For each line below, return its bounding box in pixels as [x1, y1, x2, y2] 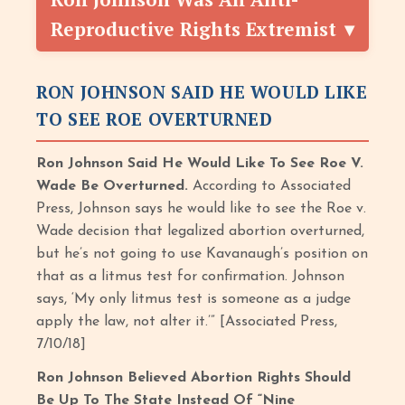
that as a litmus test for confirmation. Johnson [36, 269, 345, 284]
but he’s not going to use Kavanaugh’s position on [36, 247, 369, 261]
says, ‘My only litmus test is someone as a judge [36, 292, 352, 306]
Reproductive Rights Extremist [51, 16, 337, 42]
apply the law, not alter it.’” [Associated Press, [36, 315, 338, 329]
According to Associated [188, 179, 352, 193]
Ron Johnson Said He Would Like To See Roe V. [36, 156, 364, 171]
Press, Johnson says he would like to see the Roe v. [36, 202, 367, 216]
